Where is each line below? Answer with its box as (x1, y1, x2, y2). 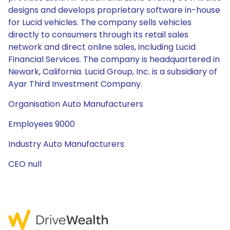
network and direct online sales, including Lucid (8, 41, 196, 53)
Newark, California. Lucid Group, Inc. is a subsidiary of (8, 66, 217, 78)
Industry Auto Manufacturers (8, 138, 124, 150)
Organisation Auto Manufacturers (8, 98, 143, 110)
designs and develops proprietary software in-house (8, 4, 220, 16)
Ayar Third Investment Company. (8, 78, 142, 90)
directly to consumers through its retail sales (8, 29, 188, 41)
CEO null (8, 158, 42, 170)
